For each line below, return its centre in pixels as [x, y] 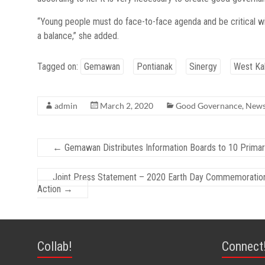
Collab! [55, 246]
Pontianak [155, 67]
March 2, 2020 [127, 106]
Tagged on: [59, 67]
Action [50, 189]
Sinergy [203, 67]
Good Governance [209, 106]
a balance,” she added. [78, 36]
